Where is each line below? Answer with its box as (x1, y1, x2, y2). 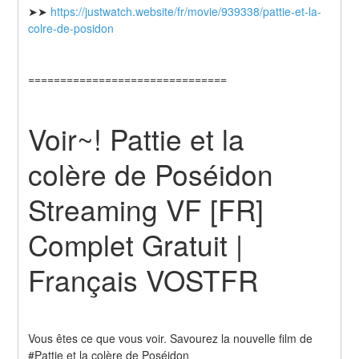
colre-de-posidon (28, 20, 115, 37)
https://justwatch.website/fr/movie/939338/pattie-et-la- (50, 3, 322, 20)
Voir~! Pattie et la (28, 118, 245, 159)
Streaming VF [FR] (28, 188, 264, 229)
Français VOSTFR (28, 259, 259, 300)
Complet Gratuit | (28, 224, 244, 264)
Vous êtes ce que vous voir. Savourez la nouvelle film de (28, 329, 313, 346)
